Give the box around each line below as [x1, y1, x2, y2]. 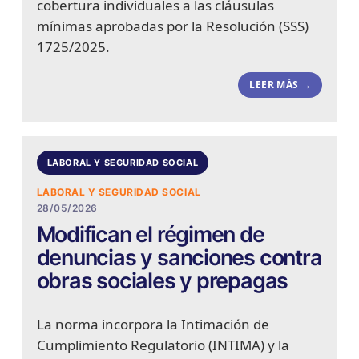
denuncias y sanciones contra [36, 244, 322, 272]
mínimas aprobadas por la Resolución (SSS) [36, 17, 309, 36]
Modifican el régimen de [36, 221, 264, 248]
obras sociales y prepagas [36, 268, 288, 295]
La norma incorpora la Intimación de [36, 315, 269, 334]
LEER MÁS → [249, 78, 312, 92]
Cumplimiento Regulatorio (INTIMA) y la [36, 336, 289, 355]
